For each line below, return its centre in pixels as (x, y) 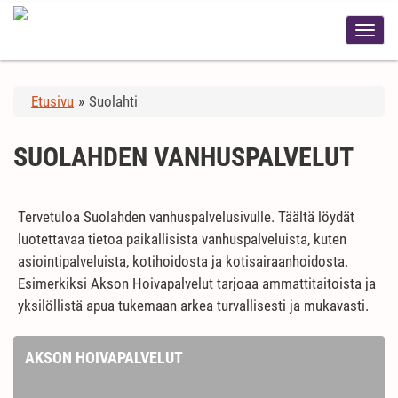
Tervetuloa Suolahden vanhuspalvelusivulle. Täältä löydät (186, 217)
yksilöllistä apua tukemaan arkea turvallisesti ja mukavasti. (193, 306)
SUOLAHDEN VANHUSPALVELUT (183, 157)
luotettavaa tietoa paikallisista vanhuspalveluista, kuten (182, 239)
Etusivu (52, 101)
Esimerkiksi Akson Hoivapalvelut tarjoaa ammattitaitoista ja (197, 283)
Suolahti (113, 101)
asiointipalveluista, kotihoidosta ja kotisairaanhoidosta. (183, 261)
